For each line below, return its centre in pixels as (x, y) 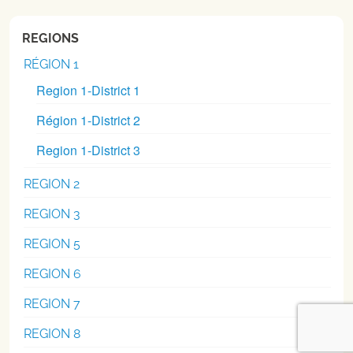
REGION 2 (52, 184)
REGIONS (50, 38)
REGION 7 (52, 303)
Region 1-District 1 (88, 90)
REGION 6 (52, 273)
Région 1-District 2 (88, 120)
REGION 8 (52, 333)
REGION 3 (52, 214)
